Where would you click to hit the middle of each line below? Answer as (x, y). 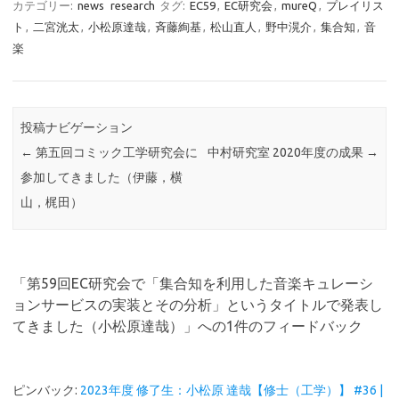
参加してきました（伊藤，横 (102, 178)
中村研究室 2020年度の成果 (286, 153)
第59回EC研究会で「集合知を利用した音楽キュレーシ (200, 283)
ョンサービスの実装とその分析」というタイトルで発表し (198, 304)
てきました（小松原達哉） (98, 326)
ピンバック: (46, 390)
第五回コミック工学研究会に (116, 153)
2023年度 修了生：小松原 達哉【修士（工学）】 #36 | (232, 390)
